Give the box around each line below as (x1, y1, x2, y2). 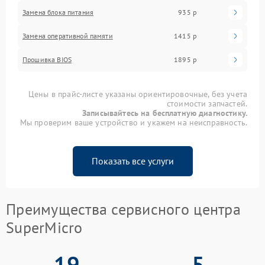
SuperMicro (6, 217, 83, 237)
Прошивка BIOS (22, 54, 72, 64)
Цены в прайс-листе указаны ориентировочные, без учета (28, 88, 247, 99)
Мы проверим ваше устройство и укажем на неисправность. (20, 117, 247, 128)
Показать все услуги (91, 154, 174, 167)
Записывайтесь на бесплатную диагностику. (82, 107, 247, 118)
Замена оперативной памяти (22, 31, 113, 40)
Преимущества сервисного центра (6, 199, 241, 219)
